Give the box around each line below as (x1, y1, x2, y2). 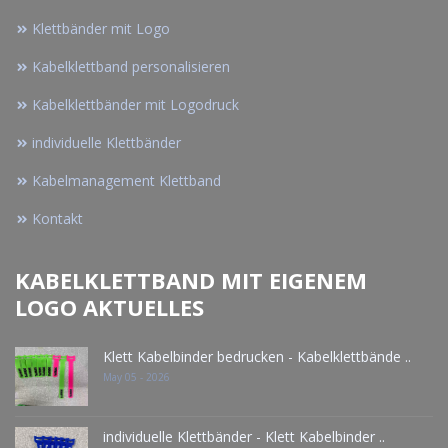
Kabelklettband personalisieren (32, 57, 230, 77)
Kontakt (32, 209, 83, 229)
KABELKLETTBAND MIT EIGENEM (15, 265, 367, 296)
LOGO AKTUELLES (15, 292, 204, 323)
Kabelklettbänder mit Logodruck (32, 95, 239, 115)
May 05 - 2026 (103, 370, 170, 385)
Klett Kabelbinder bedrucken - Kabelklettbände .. (103, 347, 411, 367)
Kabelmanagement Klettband (32, 171, 221, 191)
